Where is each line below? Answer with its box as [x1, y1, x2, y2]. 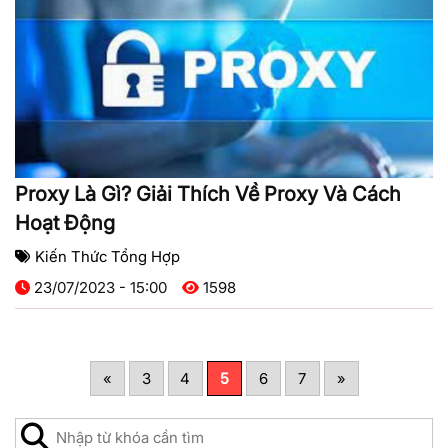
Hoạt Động [15, 211, 115, 236]
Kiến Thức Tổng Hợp [35, 247, 180, 267]
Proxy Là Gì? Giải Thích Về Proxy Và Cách [15, 182, 401, 207]
